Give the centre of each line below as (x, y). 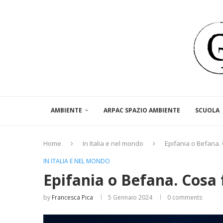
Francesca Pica (72, 198)
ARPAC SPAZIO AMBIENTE (142, 111)
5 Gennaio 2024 (130, 198)
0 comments (185, 198)
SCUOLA (207, 111)
